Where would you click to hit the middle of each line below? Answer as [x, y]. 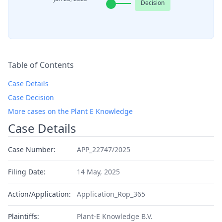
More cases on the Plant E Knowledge [70, 111]
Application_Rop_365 [111, 194]
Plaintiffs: [24, 216]
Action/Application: [39, 194]
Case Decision [31, 97]
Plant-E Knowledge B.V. [114, 216]
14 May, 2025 [98, 172]
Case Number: [32, 149]
